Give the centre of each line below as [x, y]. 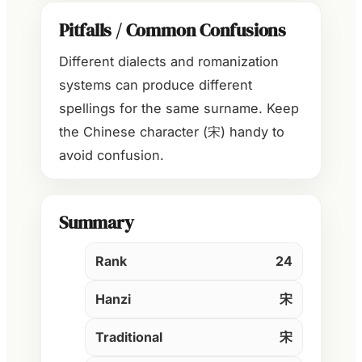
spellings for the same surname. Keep [179, 108]
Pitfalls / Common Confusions [173, 31]
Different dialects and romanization [169, 61]
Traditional [129, 337]
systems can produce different [156, 84]
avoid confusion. [112, 155]
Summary [97, 222]
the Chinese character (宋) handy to [172, 131]
